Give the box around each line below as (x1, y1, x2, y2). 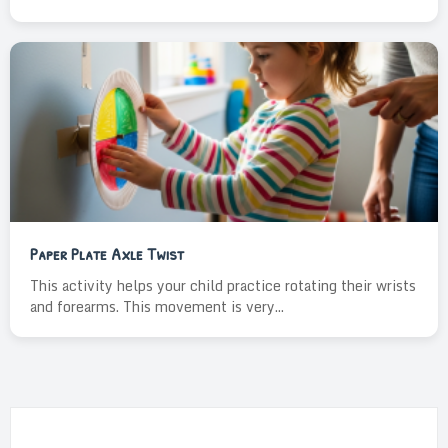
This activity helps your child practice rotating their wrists (30, 274, 416, 297)
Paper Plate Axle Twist (30, 241, 184, 266)
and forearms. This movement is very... (30, 295, 284, 318)
